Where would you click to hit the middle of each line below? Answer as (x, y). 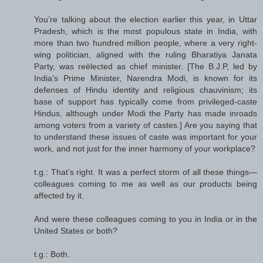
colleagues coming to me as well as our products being (146, 184)
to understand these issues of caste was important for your (146, 137)
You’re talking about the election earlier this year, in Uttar (146, 20)
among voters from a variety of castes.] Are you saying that (146, 125)
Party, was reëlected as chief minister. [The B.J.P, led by (146, 67)
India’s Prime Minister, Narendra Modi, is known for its (146, 78)
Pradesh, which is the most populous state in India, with (146, 31)
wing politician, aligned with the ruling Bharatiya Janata (146, 55)
